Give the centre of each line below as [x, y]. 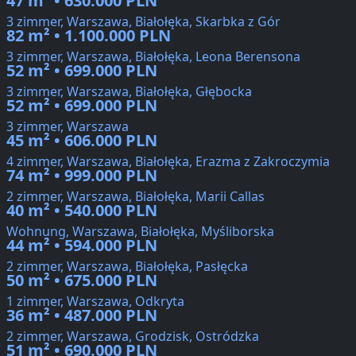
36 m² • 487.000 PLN [82, 315]
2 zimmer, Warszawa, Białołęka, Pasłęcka [127, 267]
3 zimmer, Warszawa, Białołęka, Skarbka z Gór [143, 22]
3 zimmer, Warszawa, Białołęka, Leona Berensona [153, 57]
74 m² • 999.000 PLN [82, 176]
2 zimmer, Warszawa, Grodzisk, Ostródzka [133, 337]
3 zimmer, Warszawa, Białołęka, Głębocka [129, 92]
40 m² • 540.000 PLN [82, 211]
